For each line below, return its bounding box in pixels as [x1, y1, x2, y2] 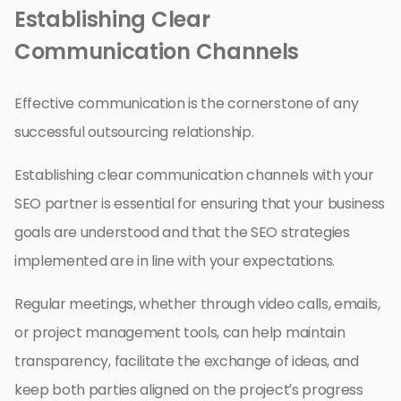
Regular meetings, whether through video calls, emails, [14, 294, 380, 315]
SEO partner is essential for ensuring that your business [14, 193, 386, 215]
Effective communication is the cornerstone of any [14, 93, 359, 115]
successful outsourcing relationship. [14, 122, 254, 143]
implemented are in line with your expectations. [14, 251, 335, 272]
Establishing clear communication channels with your [14, 165, 374, 186]
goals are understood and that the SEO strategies [14, 222, 350, 243]
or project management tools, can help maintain [14, 322, 346, 344]
